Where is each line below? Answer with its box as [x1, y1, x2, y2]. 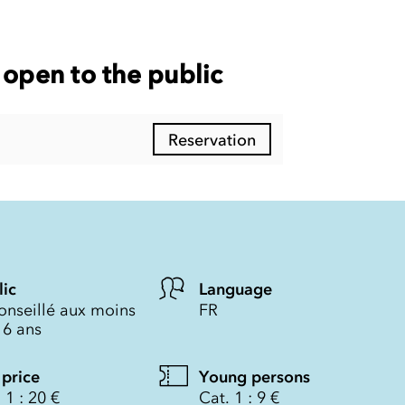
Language [199, 278, 273, 299]
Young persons [199, 366, 311, 387]
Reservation [167, 129, 256, 150]
